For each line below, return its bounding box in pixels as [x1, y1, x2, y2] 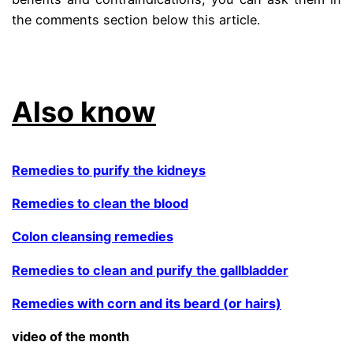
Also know [12, 94, 157, 129]
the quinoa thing [12, 45, 113, 61]
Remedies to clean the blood [12, 195, 189, 211]
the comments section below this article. [12, 12, 261, 28]
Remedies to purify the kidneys [12, 162, 206, 178]
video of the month [12, 329, 130, 345]
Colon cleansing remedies [12, 229, 174, 245]
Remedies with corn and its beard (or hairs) [12, 295, 282, 311]
